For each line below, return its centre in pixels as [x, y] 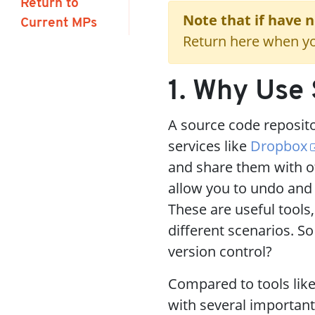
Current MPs [58, 24]
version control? [220, 251]
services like [209, 146]
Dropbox [279, 146]
